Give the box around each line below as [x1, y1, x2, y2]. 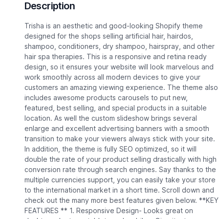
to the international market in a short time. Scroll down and [24, 186, 214, 195]
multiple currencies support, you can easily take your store [24, 175, 216, 184]
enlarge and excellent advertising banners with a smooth [24, 124, 209, 133]
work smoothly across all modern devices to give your [24, 73, 200, 82]
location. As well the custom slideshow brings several [24, 114, 197, 123]
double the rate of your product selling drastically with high [24, 155, 217, 164]
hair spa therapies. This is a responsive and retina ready [24, 52, 207, 61]
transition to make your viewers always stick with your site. [24, 134, 215, 143]
